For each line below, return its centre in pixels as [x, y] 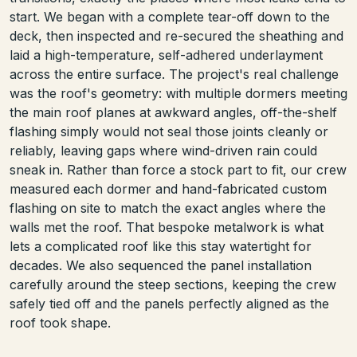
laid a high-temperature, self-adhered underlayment [166, 55]
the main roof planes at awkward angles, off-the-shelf [173, 112]
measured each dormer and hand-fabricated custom [168, 188]
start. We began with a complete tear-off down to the [170, 16]
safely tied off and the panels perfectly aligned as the [169, 303]
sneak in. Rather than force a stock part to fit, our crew [178, 169]
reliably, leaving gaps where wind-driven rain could [163, 150]
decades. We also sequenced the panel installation [161, 265]
